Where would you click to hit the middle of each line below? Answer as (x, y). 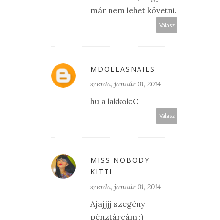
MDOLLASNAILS (123, 69)
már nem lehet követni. (134, 11)
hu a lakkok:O (115, 101)
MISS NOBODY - (123, 160)
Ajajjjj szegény (118, 204)
